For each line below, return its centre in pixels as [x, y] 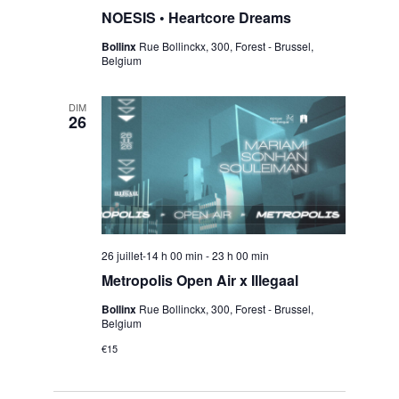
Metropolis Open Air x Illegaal [199, 280]
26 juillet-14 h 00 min [152, 255]
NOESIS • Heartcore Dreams [196, 18]
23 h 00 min [240, 255]
